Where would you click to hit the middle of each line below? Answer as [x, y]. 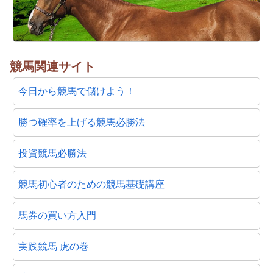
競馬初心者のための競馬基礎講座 [91, 184]
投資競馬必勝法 [52, 153]
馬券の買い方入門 [57, 215]
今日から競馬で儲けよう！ [77, 91]
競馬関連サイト [52, 66]
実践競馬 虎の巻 [54, 246]
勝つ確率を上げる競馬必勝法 [82, 122]
